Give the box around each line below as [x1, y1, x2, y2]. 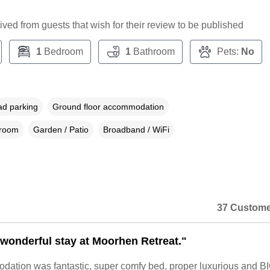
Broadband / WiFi [102, 125, 169, 135]
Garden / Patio [33, 125, 89, 135]
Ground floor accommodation [52, 102, 164, 112]
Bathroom [130, 46, 175, 57]
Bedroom [41, 46, 83, 57]
